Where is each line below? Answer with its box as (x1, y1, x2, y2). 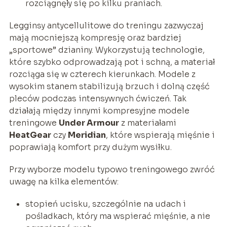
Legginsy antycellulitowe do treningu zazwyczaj (9, 20, 204, 31)
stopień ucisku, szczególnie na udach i (25, 198, 186, 209)
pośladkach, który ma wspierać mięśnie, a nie (25, 210, 210, 221)
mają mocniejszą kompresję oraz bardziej (9, 32, 181, 43)
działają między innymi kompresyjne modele (9, 105, 190, 116)
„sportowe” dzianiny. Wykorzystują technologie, (9, 44, 205, 55)
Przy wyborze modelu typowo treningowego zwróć (9, 164, 215, 175)
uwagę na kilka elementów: (9, 176, 119, 187)
